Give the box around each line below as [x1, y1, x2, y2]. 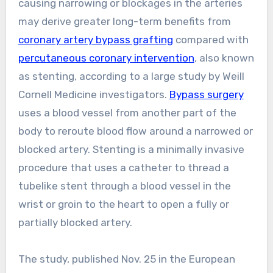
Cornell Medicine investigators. [18, 88, 169, 101]
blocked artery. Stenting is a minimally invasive [18, 143, 244, 155]
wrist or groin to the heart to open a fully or [18, 197, 229, 210]
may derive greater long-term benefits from [18, 15, 231, 27]
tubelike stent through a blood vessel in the [18, 179, 231, 192]
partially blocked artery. [18, 216, 132, 229]
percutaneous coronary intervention [18, 51, 194, 64]
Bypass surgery [169, 88, 244, 101]
